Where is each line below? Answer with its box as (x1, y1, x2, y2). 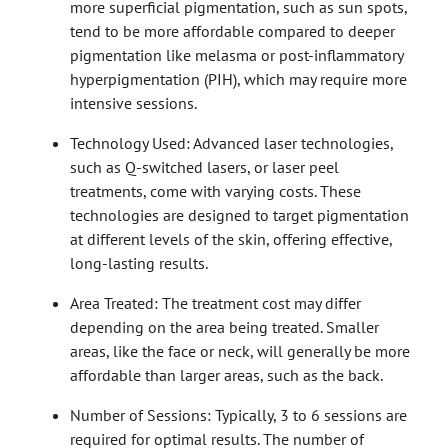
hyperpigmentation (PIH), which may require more (70, 68, 407, 89)
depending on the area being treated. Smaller (70, 316, 379, 337)
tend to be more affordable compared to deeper (70, 20, 395, 41)
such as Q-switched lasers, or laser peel (70, 156, 339, 177)
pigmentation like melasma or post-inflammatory (70, 44, 403, 65)
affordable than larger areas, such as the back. (70, 364, 383, 385)
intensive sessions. (70, 92, 197, 113)
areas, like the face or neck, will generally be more (70, 340, 410, 361)
